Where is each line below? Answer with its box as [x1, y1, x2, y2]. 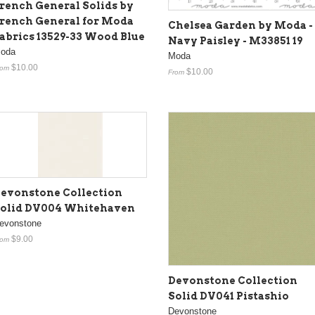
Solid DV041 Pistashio [168, 290, 289, 302]
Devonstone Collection [168, 275, 297, 286]
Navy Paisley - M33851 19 [168, 35, 302, 46]
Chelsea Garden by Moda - [168, 20, 313, 31]
